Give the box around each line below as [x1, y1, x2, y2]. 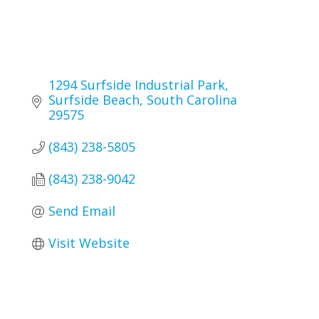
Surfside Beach [48, 91, 140, 109]
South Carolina [146, 91, 237, 109]
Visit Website [48, 234, 130, 252]
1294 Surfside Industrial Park [48, 76, 225, 94]
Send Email [48, 202, 115, 220]
